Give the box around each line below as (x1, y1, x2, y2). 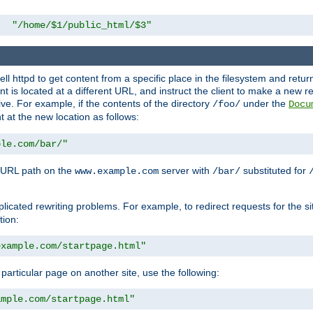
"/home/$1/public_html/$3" (12, 19, 152, 31)
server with (159, 165, 212, 177)
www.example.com (75, 166, 159, 177)
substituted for (240, 165, 309, 177)
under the (240, 98, 289, 110)
